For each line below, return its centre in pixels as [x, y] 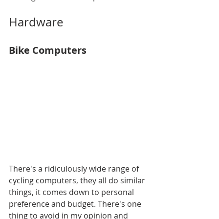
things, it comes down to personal [72, 192]
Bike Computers [48, 50]
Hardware [36, 22]
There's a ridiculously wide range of [75, 169]
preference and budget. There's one [76, 204]
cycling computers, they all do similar [78, 180]
